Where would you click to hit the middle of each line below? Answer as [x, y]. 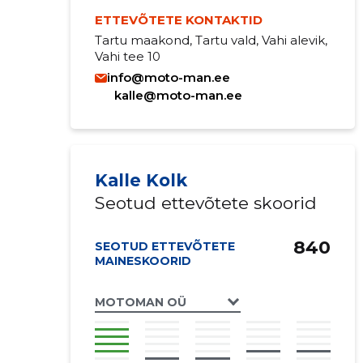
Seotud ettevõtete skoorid [205, 203]
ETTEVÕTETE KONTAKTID [178, 20]
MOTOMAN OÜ [140, 302]
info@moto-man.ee [168, 77]
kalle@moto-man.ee [178, 95]
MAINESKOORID [143, 261]
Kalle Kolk [141, 180]
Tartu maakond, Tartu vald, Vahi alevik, [211, 40]
